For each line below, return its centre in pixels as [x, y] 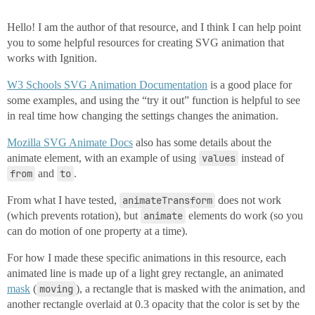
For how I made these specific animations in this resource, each [147, 258]
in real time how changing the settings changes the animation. [143, 116]
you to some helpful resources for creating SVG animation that [146, 43]
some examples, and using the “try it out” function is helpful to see [154, 100]
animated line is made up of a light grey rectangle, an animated [145, 273]
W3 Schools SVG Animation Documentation [107, 85]
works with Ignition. [52, 58]
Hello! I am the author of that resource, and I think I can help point [154, 27]
